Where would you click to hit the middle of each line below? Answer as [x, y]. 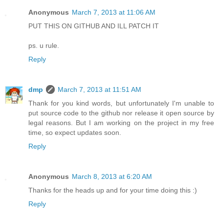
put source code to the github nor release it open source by [121, 113]
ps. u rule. [44, 45]
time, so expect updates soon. [75, 132]
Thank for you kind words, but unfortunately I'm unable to [121, 103]
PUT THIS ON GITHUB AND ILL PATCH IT [94, 26]
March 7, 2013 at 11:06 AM [114, 12]
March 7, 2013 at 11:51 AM [99, 89]
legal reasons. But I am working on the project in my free [121, 122]
